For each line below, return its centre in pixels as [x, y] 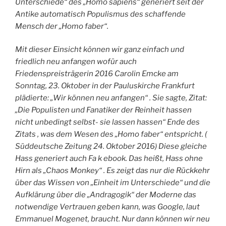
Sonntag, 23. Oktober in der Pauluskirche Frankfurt [105, 86]
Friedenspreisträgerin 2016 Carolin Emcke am [97, 74]
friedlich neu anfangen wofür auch [76, 62]
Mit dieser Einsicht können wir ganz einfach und [100, 50]
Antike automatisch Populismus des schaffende [100, 14]
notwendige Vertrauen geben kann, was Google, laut [107, 207]
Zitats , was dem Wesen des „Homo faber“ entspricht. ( [111, 134]
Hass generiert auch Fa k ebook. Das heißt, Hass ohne [109, 159]
